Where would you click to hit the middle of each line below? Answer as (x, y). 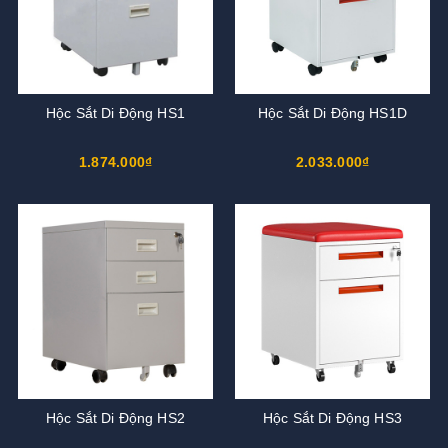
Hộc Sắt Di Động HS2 (115, 417)
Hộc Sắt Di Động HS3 (332, 417)
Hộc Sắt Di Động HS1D (332, 112)
